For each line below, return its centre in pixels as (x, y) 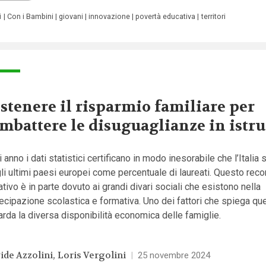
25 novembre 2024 (174, 256)
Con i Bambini (30, 16)
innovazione (110, 16)
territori (213, 16)
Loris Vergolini (92, 256)
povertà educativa (166, 16)
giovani (71, 16)
